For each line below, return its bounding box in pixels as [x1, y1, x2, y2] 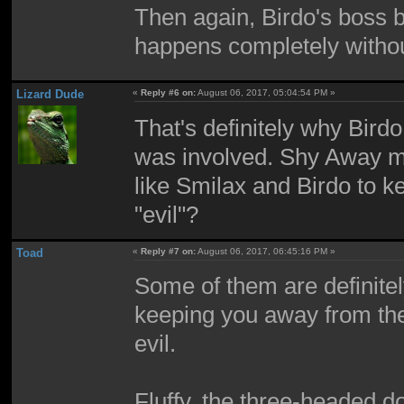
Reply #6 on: [141, 87, 197, 97]
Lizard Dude [15, 87, 84, 101]
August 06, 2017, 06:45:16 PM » [196, 245, 336, 256]
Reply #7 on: [141, 245, 197, 256]
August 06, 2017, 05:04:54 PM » [196, 87, 336, 97]
